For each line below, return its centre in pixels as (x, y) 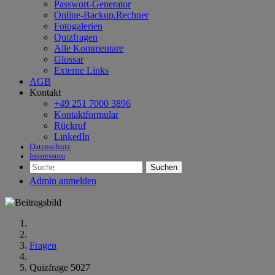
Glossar (69, 59)
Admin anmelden (63, 181)
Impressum (47, 156)
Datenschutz (50, 147)
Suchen (164, 167)
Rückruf (70, 126)
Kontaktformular (86, 114)
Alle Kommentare (89, 48)
